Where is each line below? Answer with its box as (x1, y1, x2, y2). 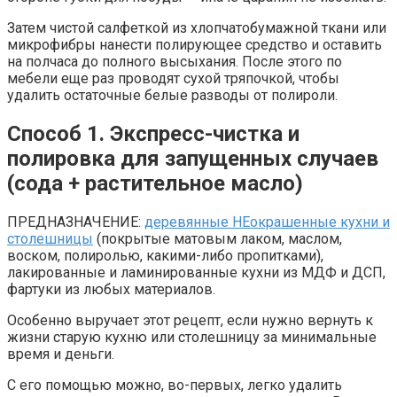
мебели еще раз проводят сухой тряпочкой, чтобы (7, 70, 339, 87)
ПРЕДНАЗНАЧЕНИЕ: (7, 213, 144, 230)
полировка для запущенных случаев (7, 145, 378, 171)
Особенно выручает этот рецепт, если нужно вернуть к (7, 311, 373, 329)
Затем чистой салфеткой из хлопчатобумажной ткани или (7, 19, 386, 36)
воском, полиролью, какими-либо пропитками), (7, 246, 323, 264)
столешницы (7, 230, 93, 247)
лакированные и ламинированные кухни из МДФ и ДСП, (7, 263, 385, 281)
